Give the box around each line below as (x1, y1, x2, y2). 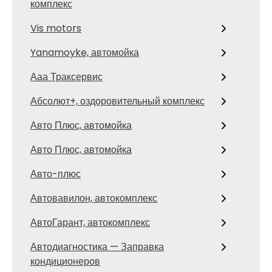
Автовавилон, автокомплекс (30, 191, 157, 205)
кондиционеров (30, 254, 100, 268)
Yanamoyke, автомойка (30, 45, 139, 59)
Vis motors (30, 21, 81, 35)
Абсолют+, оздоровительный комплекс (30, 93, 205, 108)
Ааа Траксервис (30, 69, 103, 84)
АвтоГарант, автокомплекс (30, 215, 150, 229)
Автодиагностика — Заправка (30, 239, 164, 254)
